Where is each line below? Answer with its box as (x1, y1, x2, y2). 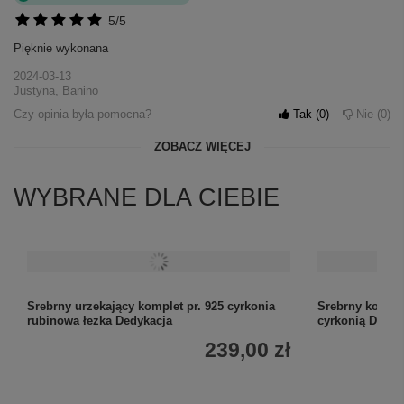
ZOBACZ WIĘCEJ (153, 140, 251, 154)
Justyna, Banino (14, 84, 98, 98)
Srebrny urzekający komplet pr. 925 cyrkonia (27, 299, 275, 314)
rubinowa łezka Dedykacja (27, 314, 172, 328)
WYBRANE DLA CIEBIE (14, 184, 280, 212)
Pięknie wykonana (14, 41, 108, 56)
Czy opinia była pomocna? (14, 107, 151, 122)
